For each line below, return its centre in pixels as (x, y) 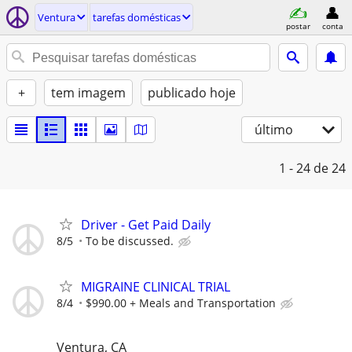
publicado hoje (192, 93)
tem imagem (88, 93)
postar (298, 26)
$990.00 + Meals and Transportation (181, 303)
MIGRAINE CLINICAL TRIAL (156, 287)
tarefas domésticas (137, 17)
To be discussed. (130, 241)
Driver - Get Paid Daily (146, 225)
